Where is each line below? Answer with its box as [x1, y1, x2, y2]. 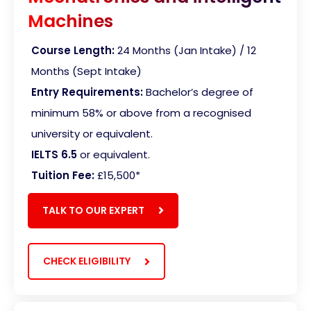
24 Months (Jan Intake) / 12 [117, 42, 256, 58]
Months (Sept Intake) [31, 63, 142, 78]
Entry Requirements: [31, 84, 143, 99]
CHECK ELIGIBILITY [43, 254, 131, 269]
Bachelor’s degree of [146, 84, 253, 99]
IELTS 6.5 [31, 146, 77, 162]
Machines [28, 8, 113, 33]
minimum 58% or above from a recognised [31, 105, 251, 120]
